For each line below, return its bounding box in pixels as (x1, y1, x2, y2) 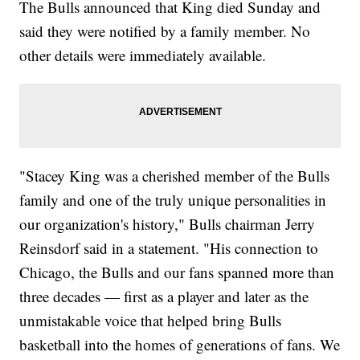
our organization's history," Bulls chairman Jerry (19, 214, 316, 235)
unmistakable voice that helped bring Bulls (19, 310, 282, 331)
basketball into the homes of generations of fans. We (19, 334, 341, 355)
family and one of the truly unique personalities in (19, 190, 327, 211)
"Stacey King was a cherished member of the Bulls (19, 166, 330, 186)
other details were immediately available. (19, 45, 267, 66)
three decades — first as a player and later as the (19, 286, 309, 307)
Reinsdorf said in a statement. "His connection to (19, 238, 319, 259)
